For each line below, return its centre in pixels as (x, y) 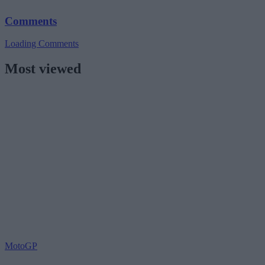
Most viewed (43, 69)
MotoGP (21, 246)
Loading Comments (42, 44)
